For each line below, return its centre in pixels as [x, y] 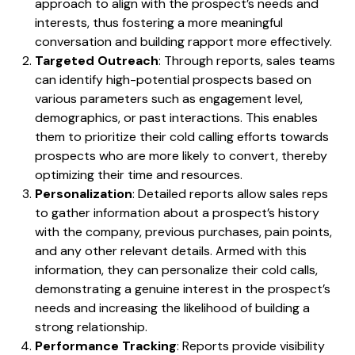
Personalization [84, 194]
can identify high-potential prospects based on [173, 80]
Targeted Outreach [97, 61]
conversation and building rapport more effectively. [183, 42]
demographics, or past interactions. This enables [176, 118]
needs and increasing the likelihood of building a [172, 308]
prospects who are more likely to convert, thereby [181, 156]
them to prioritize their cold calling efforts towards [182, 137]
